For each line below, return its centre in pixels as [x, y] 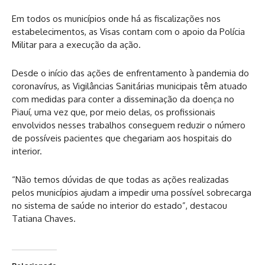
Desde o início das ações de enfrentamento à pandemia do [130, 73]
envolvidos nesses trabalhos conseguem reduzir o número [129, 125]
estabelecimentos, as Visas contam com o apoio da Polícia [128, 31]
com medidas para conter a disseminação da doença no [123, 99]
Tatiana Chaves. [44, 218]
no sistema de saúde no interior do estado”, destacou [119, 205]
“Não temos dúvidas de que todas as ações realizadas [120, 179]
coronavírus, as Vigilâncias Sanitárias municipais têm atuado [130, 86]
